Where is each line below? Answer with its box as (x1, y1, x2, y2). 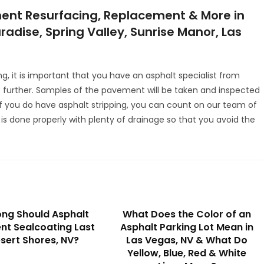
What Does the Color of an (123, 207, 252, 221)
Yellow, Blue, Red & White (127, 246, 247, 260)
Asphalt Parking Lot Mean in (120, 220, 254, 234)
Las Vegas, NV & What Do (126, 233, 248, 247)
